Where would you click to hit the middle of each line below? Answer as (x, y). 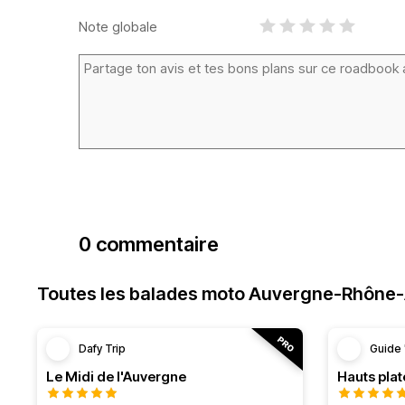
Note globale (118, 26)
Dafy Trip (102, 348)
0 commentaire (149, 244)
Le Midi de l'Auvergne (116, 377)
